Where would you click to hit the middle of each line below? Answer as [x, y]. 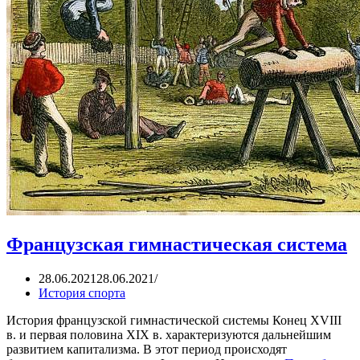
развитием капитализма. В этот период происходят [147, 350]
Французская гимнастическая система [177, 245]
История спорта [82, 293]
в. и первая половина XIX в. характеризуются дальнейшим [169, 335]
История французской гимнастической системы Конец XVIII [174, 321]
